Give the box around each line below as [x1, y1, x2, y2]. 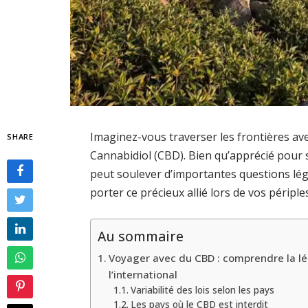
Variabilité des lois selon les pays [130, 283, 274, 297]
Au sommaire [98, 227, 184, 246]
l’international [109, 267, 178, 282]
